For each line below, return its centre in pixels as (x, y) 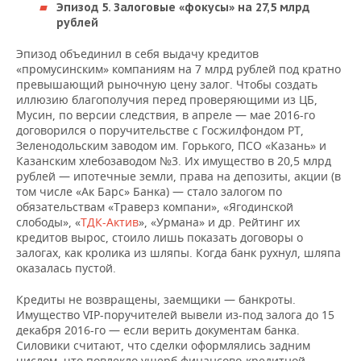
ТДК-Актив (110, 222)
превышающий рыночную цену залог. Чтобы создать (167, 84)
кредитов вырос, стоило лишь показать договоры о (160, 237)
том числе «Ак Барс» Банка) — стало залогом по (149, 191)
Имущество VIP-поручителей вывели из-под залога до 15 (175, 315)
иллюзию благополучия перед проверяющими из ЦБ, (167, 100)
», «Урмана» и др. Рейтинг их (219, 222)
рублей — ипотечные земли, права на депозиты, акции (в (178, 176)
